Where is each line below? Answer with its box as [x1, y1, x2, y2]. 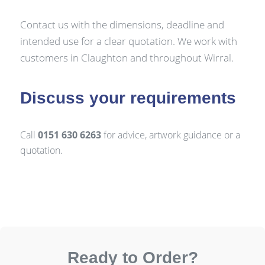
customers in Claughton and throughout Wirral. [20, 50, 234, 64]
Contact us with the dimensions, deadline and [20, 17, 224, 31]
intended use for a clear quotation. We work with [20, 34, 237, 48]
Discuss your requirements [20, 89, 236, 108]
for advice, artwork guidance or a [101, 128, 240, 142]
